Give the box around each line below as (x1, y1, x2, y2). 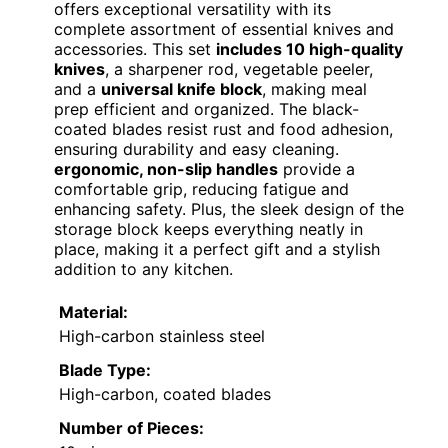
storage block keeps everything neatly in (54, 218, 363, 239)
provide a (278, 158, 355, 179)
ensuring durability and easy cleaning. (54, 138, 339, 159)
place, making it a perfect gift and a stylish (54, 238, 380, 259)
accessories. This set (54, 38, 216, 59)
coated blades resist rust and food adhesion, (54, 118, 393, 139)
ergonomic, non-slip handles (54, 158, 278, 179)
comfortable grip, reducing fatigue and (54, 178, 349, 199)
